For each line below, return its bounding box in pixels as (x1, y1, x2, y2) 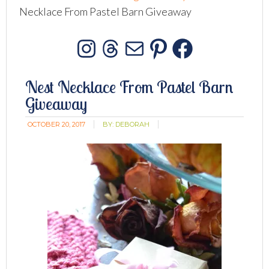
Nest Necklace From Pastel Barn (25, 76, 234, 97)
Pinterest (157, 45, 255, 74)
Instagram (85, 45, 190, 74)
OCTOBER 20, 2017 (28, 120, 86, 128)
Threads (109, 45, 195, 74)
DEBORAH (115, 120, 150, 128)
